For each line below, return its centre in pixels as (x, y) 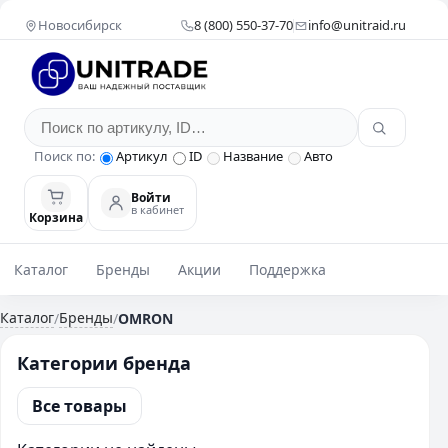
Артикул (142, 156)
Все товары (79, 406)
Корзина (56, 217)
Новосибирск (80, 25)
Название (253, 156)
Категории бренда (104, 363)
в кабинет (157, 209)
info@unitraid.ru (357, 25)
